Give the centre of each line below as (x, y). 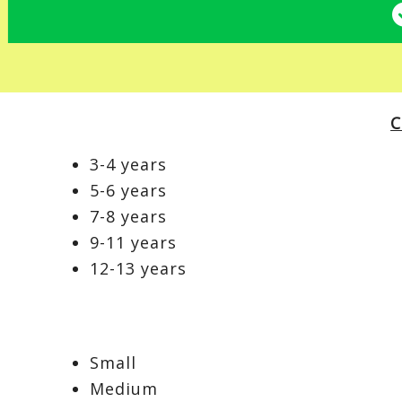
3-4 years (129, 165)
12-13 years (139, 269)
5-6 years (129, 191)
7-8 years (129, 217)
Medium (124, 388)
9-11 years (134, 243)
